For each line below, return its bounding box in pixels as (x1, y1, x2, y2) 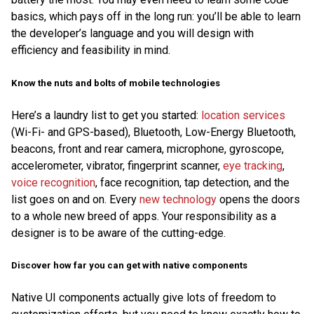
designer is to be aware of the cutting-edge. (11, 226, 226, 240)
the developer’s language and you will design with (11, 27, 254, 41)
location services (201, 108, 285, 122)
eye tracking (223, 158, 282, 172)
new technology (139, 192, 217, 206)
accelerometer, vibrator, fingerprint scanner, (11, 158, 223, 172)
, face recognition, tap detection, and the (95, 175, 289, 189)
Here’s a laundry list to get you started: (11, 108, 201, 122)
